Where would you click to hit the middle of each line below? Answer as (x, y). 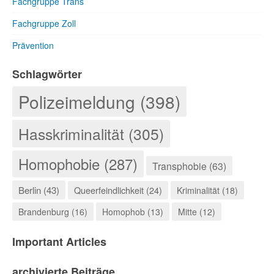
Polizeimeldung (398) (99, 102)
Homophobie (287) (78, 164)
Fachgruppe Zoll (44, 23)
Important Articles (59, 242)
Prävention (33, 45)
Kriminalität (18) (207, 190)
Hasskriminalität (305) (91, 134)
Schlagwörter (47, 74)
